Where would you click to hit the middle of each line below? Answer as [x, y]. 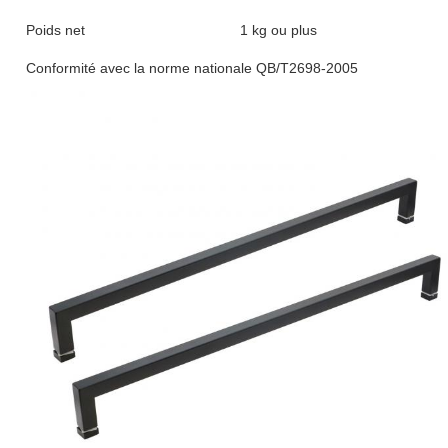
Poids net [55, 30]
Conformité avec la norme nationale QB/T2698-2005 [192, 68]
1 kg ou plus [278, 30]
